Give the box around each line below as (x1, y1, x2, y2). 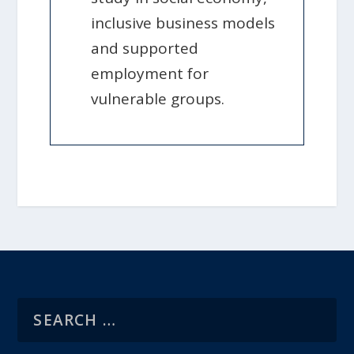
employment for (91, 62, 209, 84)
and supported (91, 37, 199, 58)
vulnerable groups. (91, 88, 225, 109)
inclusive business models (91, 12, 276, 33)
